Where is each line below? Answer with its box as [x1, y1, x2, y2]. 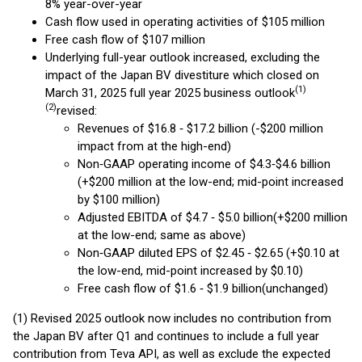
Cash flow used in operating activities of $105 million [45, 15, 325, 29]
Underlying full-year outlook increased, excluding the [45, 50, 320, 65]
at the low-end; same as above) [78, 228, 252, 242]
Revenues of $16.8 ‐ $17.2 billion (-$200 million [78, 121, 323, 136]
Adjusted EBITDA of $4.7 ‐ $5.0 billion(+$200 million [78, 210, 347, 225]
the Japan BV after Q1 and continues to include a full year [13, 329, 319, 343]
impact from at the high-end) [78, 139, 231, 154]
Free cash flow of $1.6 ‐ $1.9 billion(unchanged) [78, 281, 328, 296]
